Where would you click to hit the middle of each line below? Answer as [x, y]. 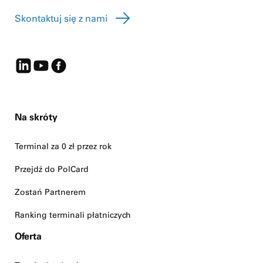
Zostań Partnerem [50, 192]
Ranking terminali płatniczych [73, 215]
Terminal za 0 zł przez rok [63, 146]
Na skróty [36, 117]
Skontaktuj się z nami [61, 18]
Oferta [28, 236]
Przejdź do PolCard [52, 169]
